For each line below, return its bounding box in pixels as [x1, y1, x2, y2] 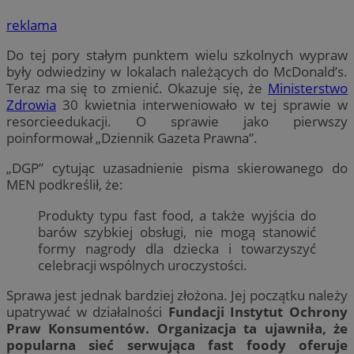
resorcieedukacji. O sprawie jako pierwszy [6, 112, 348, 131]
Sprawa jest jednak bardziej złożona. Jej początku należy [6, 285, 348, 304]
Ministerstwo [268, 79, 348, 98]
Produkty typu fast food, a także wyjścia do [38, 205, 316, 224]
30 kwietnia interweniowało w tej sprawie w [56, 96, 348, 115]
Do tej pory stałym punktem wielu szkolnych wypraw [6, 46, 348, 65]
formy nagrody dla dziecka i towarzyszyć [38, 239, 316, 258]
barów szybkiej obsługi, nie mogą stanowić [38, 222, 316, 241]
